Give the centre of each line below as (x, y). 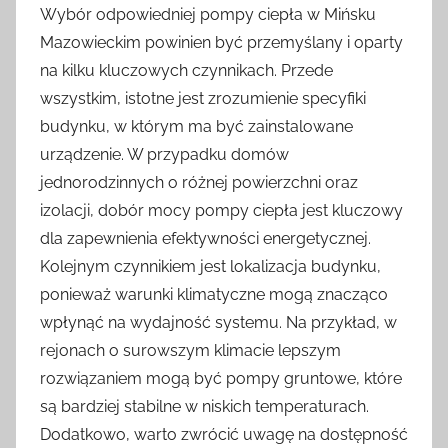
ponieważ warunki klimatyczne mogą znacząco (214, 294)
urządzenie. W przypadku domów (164, 154)
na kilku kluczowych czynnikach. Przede (186, 70)
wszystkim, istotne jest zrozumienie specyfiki (203, 98)
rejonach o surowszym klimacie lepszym (190, 350)
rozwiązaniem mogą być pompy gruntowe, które (221, 378)
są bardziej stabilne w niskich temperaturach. (204, 406)
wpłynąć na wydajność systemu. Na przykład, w (218, 322)
